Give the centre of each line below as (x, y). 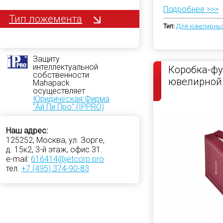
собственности (61, 75)
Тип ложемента (46, 19)
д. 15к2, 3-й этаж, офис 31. (54, 149)
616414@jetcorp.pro (67, 159)
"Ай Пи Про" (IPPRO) (68, 107)
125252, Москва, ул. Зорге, (55, 140)
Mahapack (51, 83)
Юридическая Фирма (71, 99)
